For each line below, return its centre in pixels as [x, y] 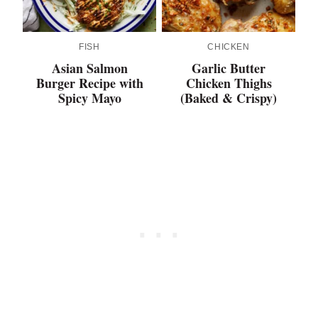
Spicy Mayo [89, 98]
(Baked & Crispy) [229, 98]
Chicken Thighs [229, 83]
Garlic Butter [229, 68]
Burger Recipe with [89, 83]
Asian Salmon [89, 68]
